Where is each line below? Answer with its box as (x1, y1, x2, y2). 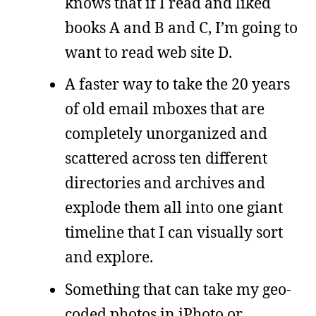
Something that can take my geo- (65, 279, 291, 299)
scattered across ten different (65, 148, 267, 169)
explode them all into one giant (65, 197, 283, 218)
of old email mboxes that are (65, 99, 265, 119)
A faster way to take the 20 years (65, 74, 290, 95)
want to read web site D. (65, 42, 232, 62)
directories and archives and (65, 173, 265, 193)
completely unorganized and (65, 123, 267, 144)
